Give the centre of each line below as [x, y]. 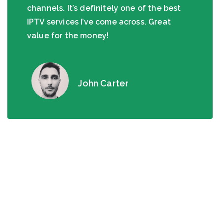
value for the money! [68, 35]
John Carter [104, 83]
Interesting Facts [110, 200]
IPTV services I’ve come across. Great [99, 22]
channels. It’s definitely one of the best [104, 8]
